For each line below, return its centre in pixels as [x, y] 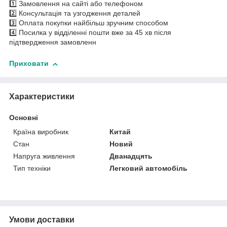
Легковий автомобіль [149, 168]
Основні [24, 118]
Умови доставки [42, 220]
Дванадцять [131, 156]
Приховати [29, 64]
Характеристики [42, 97]
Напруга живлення [44, 156]
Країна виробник [41, 132]
